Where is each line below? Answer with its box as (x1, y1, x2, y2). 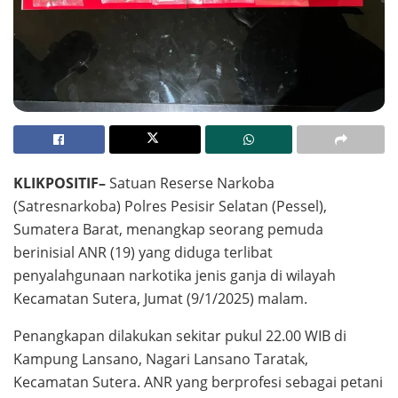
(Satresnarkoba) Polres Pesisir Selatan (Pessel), (13, 196, 327, 217)
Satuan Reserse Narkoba (106, 173, 275, 194)
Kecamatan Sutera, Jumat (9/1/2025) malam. (13, 289, 307, 309)
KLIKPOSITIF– (13, 173, 106, 194)
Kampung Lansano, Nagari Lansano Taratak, (13, 349, 308, 370)
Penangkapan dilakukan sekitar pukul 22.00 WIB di (13, 326, 346, 346)
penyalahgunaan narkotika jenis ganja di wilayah (13, 266, 336, 286)
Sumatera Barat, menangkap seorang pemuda (13, 219, 323, 240)
